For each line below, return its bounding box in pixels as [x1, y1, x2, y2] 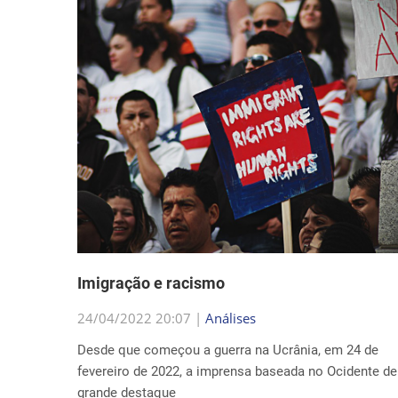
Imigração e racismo [77, 274, 225, 292]
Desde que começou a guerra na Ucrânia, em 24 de [77, 342, 378, 358]
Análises [205, 309, 256, 327]
